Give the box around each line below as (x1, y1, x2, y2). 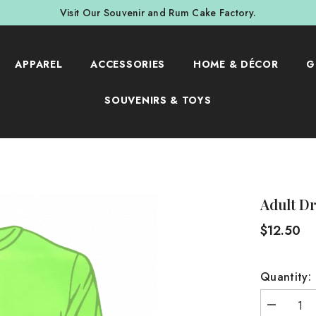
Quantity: (260, 269, 311, 285)
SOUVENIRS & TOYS (104, 92, 212, 107)
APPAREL (15, 56, 63, 71)
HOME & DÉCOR (193, 56, 279, 71)
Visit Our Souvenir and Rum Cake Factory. (59, 6, 257, 20)
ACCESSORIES (90, 56, 166, 71)
